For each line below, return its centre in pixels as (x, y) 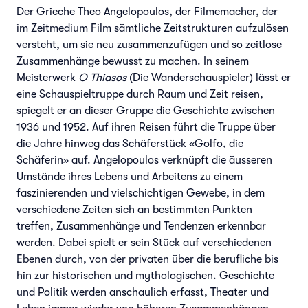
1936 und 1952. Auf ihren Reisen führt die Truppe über (146, 127)
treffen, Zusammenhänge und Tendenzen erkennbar (141, 226)
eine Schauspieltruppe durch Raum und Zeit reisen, (140, 94)
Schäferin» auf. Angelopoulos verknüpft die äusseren (144, 160)
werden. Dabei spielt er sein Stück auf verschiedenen (144, 242)
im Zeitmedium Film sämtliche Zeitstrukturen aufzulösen (153, 28)
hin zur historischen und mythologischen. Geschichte (145, 275)
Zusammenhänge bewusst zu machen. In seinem (133, 61)
